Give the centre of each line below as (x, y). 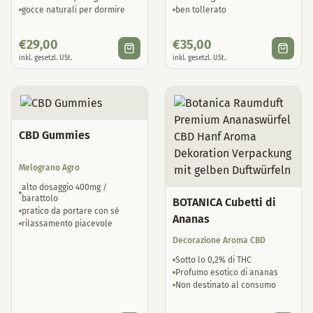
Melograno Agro (49, 168)
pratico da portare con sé (71, 211)
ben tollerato (201, 10)
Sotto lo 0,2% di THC (213, 260)
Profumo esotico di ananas (227, 272)
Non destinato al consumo (226, 285)
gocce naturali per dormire (73, 10)
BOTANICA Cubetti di (224, 202)
